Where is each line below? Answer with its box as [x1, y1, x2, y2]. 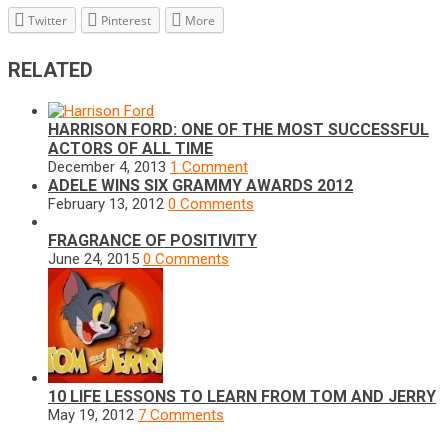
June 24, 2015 [48, 250, 139, 268]
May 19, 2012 [48, 406, 134, 424]
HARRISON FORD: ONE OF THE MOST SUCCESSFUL [48, 120, 429, 139]
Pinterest [101, 12, 151, 29]
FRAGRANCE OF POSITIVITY [48, 231, 257, 250]
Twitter [28, 12, 67, 29]
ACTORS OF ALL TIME [48, 139, 213, 158]
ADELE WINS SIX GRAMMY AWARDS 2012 [48, 176, 353, 195]
